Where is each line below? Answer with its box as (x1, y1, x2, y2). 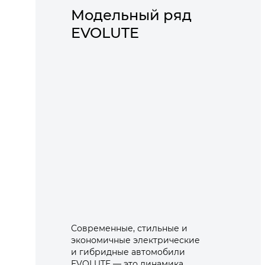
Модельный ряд (71, 5, 192, 24)
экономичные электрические (71, 234, 200, 245)
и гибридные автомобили (71, 246, 185, 257)
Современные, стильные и (71, 222, 188, 234)
